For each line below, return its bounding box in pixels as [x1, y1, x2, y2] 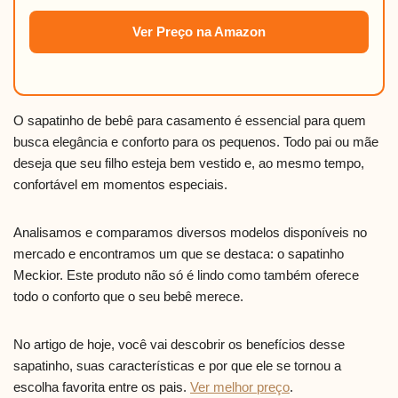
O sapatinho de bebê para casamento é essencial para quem [13, 112, 366, 128]
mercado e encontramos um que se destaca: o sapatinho [13, 245, 344, 261]
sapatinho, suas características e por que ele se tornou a [13, 357, 341, 373]
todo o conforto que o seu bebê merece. [13, 288, 243, 304]
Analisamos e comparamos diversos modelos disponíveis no [13, 224, 367, 240]
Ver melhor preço [190, 378, 290, 394]
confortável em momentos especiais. [13, 176, 227, 192]
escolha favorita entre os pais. [13, 378, 190, 394]
